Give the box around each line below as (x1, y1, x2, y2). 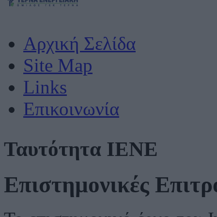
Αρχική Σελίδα (23, 33, 136, 54)
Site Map (23, 55, 93, 76)
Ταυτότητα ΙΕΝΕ (4, 138, 158, 161)
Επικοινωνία (23, 98, 119, 120)
